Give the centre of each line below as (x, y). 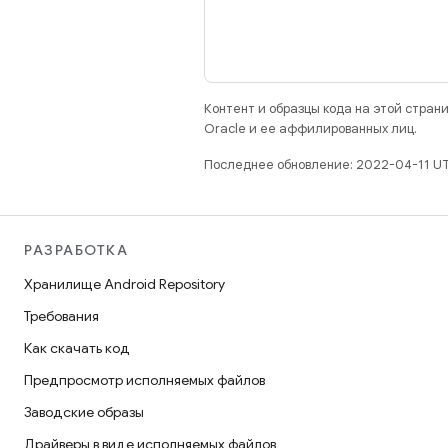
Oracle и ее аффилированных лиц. (310, 128)
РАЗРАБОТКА (76, 250)
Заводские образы (84, 412)
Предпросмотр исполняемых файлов (144, 380)
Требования (61, 316)
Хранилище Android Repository (124, 284)
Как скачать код (77, 348)
